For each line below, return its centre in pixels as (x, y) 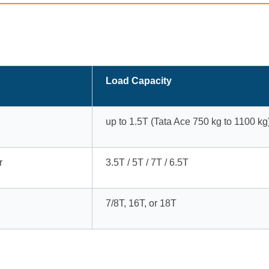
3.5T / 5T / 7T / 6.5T (147, 162)
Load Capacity (139, 80)
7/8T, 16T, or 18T (141, 203)
